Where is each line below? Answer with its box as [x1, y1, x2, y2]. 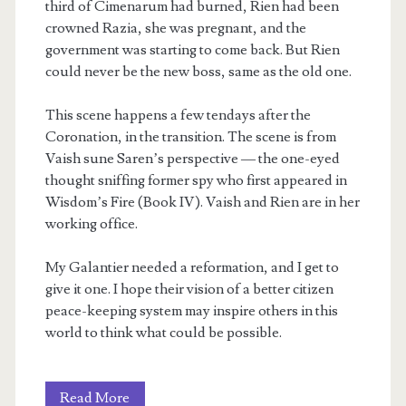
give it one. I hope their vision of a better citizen [44, 279, 333, 298]
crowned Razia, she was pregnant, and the [44, 18, 306, 37]
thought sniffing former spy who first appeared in [44, 170, 347, 189]
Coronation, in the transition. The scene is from [44, 127, 336, 146]
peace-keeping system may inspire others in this [44, 301, 338, 320]
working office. [44, 214, 138, 233]
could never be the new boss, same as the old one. [44, 62, 354, 81]
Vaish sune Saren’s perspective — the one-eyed [44, 149, 340, 168]
